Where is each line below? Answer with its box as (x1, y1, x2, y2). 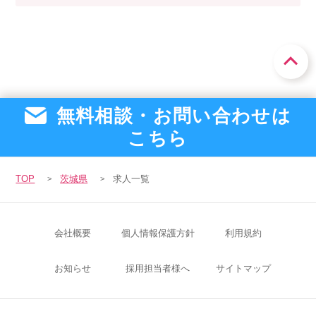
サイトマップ (216, 262, 272, 274)
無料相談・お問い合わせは (50, 105, 291, 126)
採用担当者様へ (126, 262, 190, 274)
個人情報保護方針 (121, 227, 195, 238)
